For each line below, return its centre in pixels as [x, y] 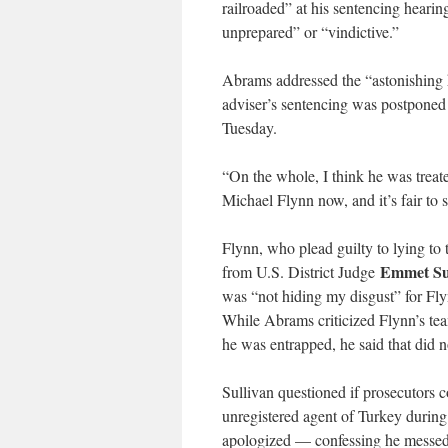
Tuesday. [249, 128]
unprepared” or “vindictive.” [310, 32]
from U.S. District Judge [301, 272]
